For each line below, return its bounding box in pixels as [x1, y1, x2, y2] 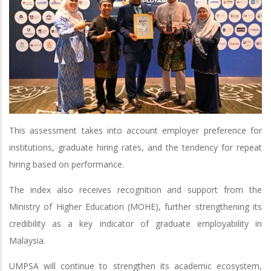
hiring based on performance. [9, 158, 124, 171]
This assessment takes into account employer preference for [9, 125, 262, 137]
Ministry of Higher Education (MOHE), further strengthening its [9, 201, 262, 213]
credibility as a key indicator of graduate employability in [9, 218, 262, 230]
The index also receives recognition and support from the [9, 184, 262, 196]
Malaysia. [9, 235, 45, 247]
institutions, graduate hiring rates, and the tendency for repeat [9, 142, 262, 154]
